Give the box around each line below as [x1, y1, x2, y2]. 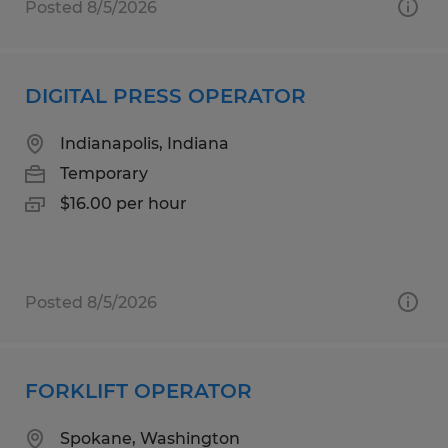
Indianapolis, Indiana [60, 133, 229, 153]
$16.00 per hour [60, 193, 187, 213]
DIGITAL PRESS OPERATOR [25, 83, 306, 108]
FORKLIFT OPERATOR [25, 378, 252, 403]
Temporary [60, 163, 148, 183]
